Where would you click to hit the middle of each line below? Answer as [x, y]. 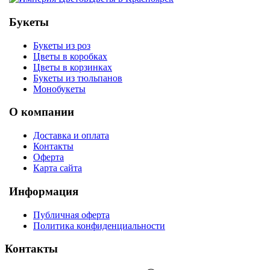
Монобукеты [59, 89]
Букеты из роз [62, 45]
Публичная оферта [71, 215]
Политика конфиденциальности [99, 225]
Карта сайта [58, 168]
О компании [42, 112]
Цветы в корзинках [73, 67]
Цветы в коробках [70, 56]
